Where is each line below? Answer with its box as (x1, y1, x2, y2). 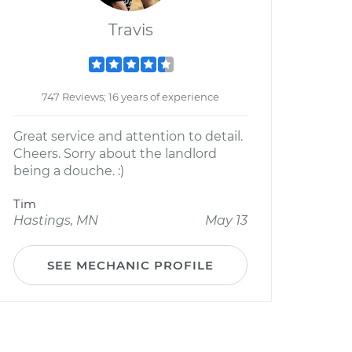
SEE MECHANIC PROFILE (47, 258, 214, 273)
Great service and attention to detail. (13, 129, 243, 144)
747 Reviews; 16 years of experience (42, 90, 219, 103)
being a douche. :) (13, 163, 124, 178)
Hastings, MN (13, 213, 98, 228)
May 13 (205, 213, 247, 228)
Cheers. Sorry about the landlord (13, 146, 217, 161)
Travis (108, 20, 153, 39)
